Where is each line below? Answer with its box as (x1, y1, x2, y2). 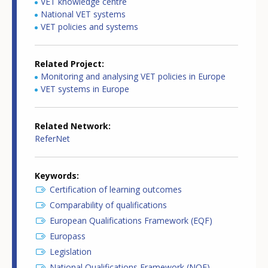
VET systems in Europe (41, 83, 129, 95)
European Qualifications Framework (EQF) (50, 215, 212, 227)
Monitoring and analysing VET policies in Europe (41, 71, 226, 83)
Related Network (35, 120, 108, 132)
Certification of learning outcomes (50, 184, 182, 196)
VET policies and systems (41, 21, 138, 33)
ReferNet (35, 133, 70, 145)
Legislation (50, 246, 92, 258)
